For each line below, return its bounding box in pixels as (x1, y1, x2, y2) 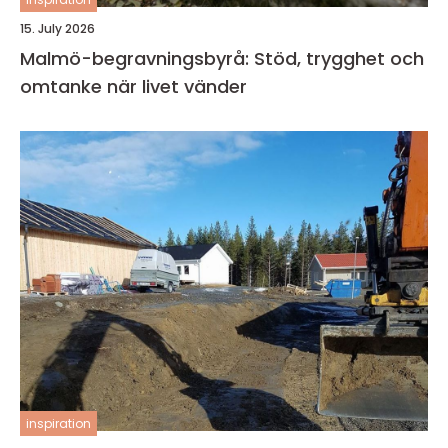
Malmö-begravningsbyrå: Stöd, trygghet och (20, 46, 424, 72)
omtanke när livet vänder (20, 74, 247, 100)
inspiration (26, 415, 91, 433)
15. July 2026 (20, 20, 95, 38)
